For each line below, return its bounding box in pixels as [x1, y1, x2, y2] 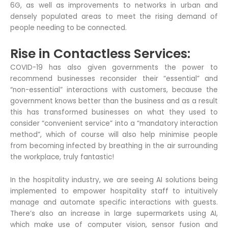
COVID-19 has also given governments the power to [10, 62, 218, 72]
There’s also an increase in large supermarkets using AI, [10, 209, 218, 219]
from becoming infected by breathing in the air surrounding [10, 140, 218, 151]
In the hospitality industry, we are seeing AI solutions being [10, 175, 218, 185]
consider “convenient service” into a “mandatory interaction [10, 118, 218, 128]
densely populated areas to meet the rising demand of [10, 11, 218, 21]
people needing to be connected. [10, 22, 127, 33]
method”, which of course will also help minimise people [10, 129, 218, 139]
